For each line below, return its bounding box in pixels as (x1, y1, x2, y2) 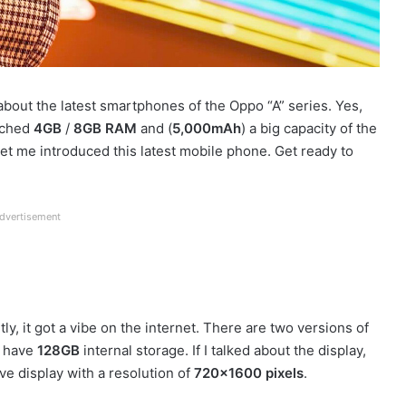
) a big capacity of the (241, 120, 377, 138)
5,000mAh (172, 120, 241, 138)
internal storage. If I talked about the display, (80, 342, 366, 360)
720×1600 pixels (194, 364, 304, 382)
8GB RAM (73, 120, 137, 138)
